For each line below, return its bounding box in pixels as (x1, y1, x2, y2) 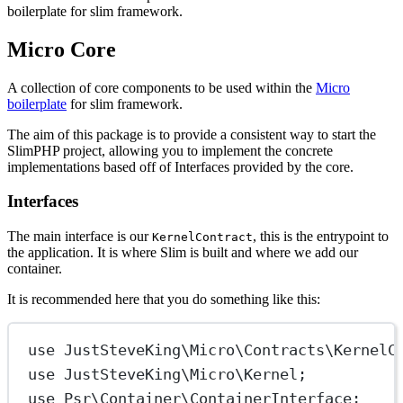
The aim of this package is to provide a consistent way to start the (7, 126, 376, 142)
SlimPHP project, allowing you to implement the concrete (7, 142, 333, 158)
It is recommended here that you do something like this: (7, 291, 320, 308)
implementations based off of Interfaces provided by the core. (7, 158, 354, 175)
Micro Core (7, 37, 116, 61)
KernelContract (152, 230, 253, 245)
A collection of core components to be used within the (7, 79, 316, 95)
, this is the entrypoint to (253, 228, 389, 245)
